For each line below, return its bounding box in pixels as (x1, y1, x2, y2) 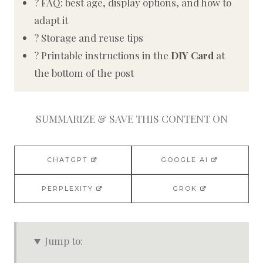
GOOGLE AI (161, 156, 208, 164)
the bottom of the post (34, 66, 134, 80)
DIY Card (171, 49, 214, 62)
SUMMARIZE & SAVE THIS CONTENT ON (35, 112, 228, 126)
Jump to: (45, 234, 83, 248)
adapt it (34, 14, 68, 27)
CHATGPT (46, 156, 88, 164)
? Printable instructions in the (34, 49, 171, 62)
